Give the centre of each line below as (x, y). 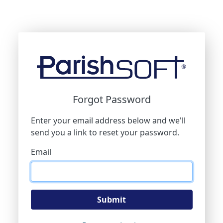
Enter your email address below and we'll (108, 120)
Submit (111, 200)
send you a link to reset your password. (105, 132)
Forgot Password (111, 99)
